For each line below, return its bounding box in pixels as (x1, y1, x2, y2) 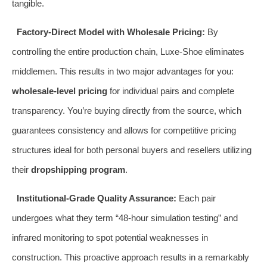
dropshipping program (31, 164, 125, 175)
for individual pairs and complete (107, 85, 234, 96)
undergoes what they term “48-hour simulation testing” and (12, 212, 238, 223)
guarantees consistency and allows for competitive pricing (12, 125, 236, 135)
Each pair (176, 193, 216, 203)
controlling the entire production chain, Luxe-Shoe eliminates (12, 46, 244, 57)
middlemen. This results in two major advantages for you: (12, 66, 234, 76)
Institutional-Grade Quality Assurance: (16, 193, 176, 203)
